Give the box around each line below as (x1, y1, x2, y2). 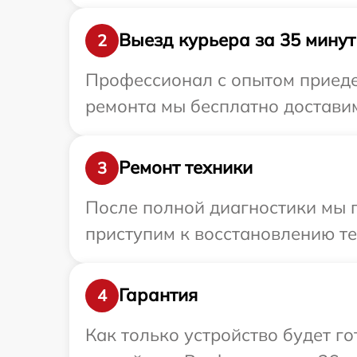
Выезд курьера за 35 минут (119, 29, 355, 52)
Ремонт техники (119, 156, 253, 179)
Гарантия (119, 284, 198, 307)
